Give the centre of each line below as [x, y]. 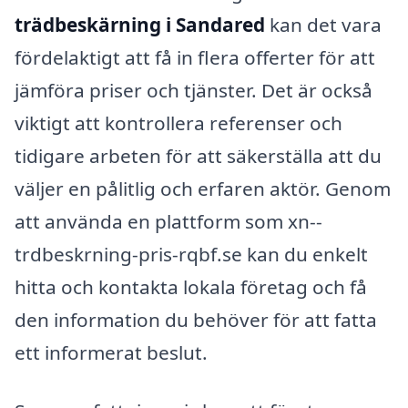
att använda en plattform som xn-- [168, 222]
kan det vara [323, 25]
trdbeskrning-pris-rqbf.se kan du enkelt [191, 255]
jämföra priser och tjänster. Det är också [194, 91]
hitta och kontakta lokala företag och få [191, 287]
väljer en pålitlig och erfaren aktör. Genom [203, 189]
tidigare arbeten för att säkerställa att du [198, 156]
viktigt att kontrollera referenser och [178, 123]
